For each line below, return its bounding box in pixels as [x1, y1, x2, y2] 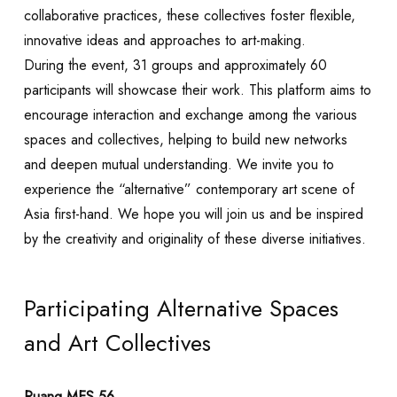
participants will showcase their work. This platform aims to [23, 80, 371, 101]
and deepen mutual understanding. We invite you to [23, 154, 334, 175]
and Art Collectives [23, 326, 211, 361]
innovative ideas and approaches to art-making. [23, 30, 306, 51]
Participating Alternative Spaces [23, 292, 339, 326]
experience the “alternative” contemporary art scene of [23, 179, 354, 200]
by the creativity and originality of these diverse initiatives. [23, 229, 366, 250]
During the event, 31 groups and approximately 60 [23, 55, 327, 76]
